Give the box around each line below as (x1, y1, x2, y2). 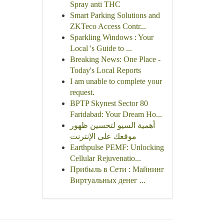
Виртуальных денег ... (69, 176, 145, 184)
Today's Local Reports (69, 66, 141, 74)
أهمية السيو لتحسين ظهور (69, 121, 155, 129)
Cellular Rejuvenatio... (69, 154, 141, 162)
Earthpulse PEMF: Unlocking (69, 143, 164, 151)
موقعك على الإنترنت (69, 132, 136, 140)
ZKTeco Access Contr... (69, 22, 146, 30)
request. (69, 88, 94, 96)
